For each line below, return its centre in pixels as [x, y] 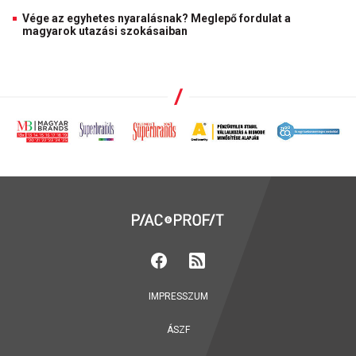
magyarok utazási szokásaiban [105, 31]
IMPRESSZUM [178, 297]
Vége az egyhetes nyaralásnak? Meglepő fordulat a [157, 18]
